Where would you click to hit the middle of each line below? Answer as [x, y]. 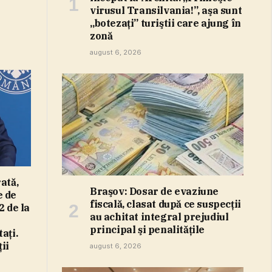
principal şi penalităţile [147, 230]
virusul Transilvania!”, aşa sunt [166, 11]
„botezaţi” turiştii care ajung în [165, 23]
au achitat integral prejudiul [159, 217]
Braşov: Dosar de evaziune [155, 192]
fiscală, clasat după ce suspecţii [165, 204]
